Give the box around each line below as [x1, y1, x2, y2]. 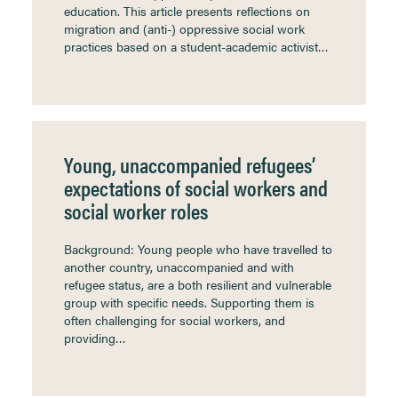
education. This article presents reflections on [64, 2, 310, 20]
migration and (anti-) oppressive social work [64, 20, 305, 37]
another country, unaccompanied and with [64, 258, 294, 275]
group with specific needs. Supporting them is [64, 293, 314, 311]
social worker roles [64, 195, 208, 226]
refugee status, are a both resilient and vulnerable [64, 275, 331, 293]
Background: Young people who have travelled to [64, 240, 332, 258]
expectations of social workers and [64, 172, 328, 203]
